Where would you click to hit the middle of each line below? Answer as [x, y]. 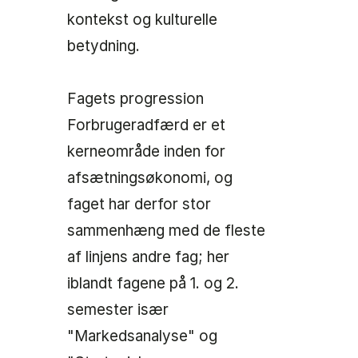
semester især [118, 310]
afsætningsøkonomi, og [150, 178]
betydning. [103, 46]
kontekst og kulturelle [142, 20]
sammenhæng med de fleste [166, 231]
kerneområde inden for [146, 152]
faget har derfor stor [139, 205]
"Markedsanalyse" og [142, 336]
